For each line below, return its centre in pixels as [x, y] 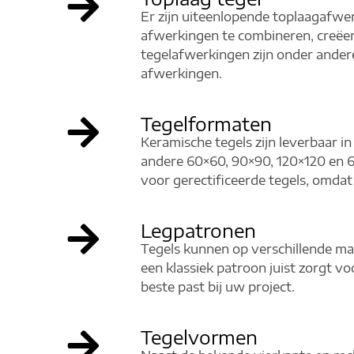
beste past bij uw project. [218, 287]
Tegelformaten [206, 124]
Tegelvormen [199, 337]
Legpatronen [198, 231]
